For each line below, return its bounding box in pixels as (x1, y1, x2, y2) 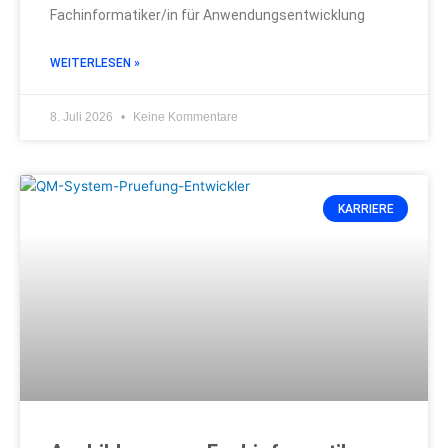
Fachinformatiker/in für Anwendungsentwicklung (50, 7, 365, 24)
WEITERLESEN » (50, 56, 140, 71)
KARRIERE (337, 201, 394, 216)
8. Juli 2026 (50, 110, 116, 125)
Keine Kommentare (130, 110, 238, 125)
